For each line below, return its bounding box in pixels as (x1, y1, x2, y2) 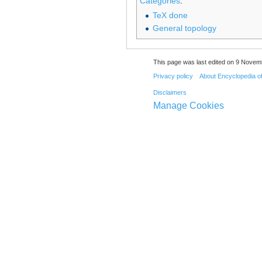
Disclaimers (153, 88, 187, 96)
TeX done (152, 10, 188, 20)
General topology (152, 23, 216, 33)
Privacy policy (153, 73, 193, 80)
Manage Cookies (153, 100, 224, 111)
